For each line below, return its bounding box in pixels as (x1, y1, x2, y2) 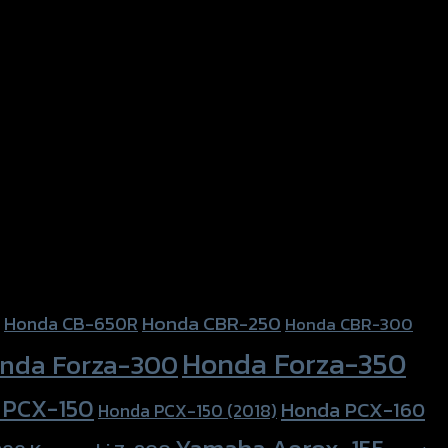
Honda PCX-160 (281, 394, 425, 425)
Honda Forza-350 (182, 341, 406, 386)
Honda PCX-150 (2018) (98, 397, 277, 424)
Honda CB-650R (4, 309, 138, 337)
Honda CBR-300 (285, 310, 413, 337)
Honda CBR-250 (142, 308, 281, 338)
